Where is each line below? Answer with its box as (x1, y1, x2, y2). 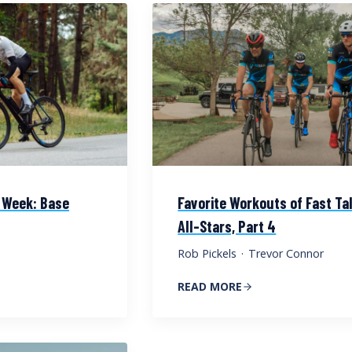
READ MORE (178, 278, 243, 294)
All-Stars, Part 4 (178, 216, 277, 236)
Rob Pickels (178, 245, 237, 261)
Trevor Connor (247, 245, 324, 261)
